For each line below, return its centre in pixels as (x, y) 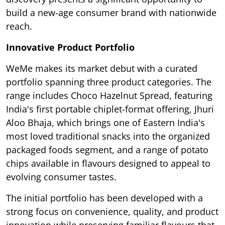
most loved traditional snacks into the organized (108, 136)
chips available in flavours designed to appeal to (108, 163)
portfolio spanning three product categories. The (109, 82)
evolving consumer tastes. (61, 177)
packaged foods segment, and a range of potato (107, 150)
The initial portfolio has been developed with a (104, 198)
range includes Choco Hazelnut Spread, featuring (109, 96)
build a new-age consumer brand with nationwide (111, 13)
